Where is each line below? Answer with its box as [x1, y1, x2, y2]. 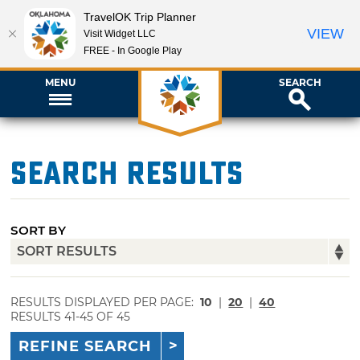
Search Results [10, 154, 244, 193]
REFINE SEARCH [18, 337, 153, 356]
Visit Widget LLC [84, 27, 156, 39]
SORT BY [10, 222, 67, 238]
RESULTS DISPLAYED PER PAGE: [10, 294, 198, 309]
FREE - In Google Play [84, 44, 182, 56]
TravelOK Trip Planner [84, 10, 196, 23]
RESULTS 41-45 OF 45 [10, 309, 131, 324]
